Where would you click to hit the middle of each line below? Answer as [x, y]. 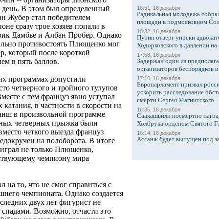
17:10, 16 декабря [159, 78]
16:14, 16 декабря [159, 133]
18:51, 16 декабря [159, 8]
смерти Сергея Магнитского [175, 100]
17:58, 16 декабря [159, 55]
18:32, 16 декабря [159, 31]
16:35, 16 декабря [159, 109]
